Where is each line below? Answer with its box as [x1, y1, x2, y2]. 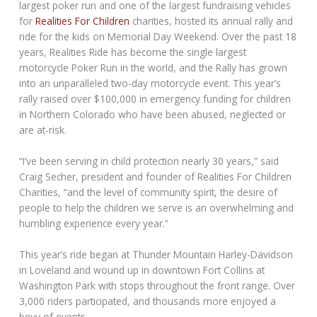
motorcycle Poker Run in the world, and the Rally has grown [19, 61, 288, 75]
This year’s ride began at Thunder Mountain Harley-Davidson [19, 248, 294, 262]
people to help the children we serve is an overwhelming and [19, 201, 294, 215]
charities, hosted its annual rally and [129, 14, 294, 28]
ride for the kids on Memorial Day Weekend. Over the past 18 [19, 30, 297, 44]
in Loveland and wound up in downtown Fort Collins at [19, 263, 265, 277]
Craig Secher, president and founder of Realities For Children [19, 170, 292, 184]
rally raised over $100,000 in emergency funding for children [19, 92, 292, 106]
